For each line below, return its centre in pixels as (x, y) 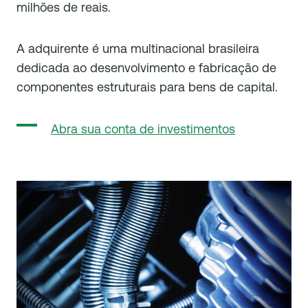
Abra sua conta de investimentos (143, 129)
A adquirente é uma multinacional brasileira (138, 48)
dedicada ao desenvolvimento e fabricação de (146, 67)
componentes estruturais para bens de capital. (147, 87)
